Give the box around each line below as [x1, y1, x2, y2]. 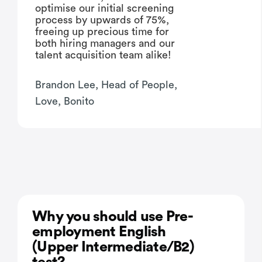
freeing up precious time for [35, 26, 169, 37]
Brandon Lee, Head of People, [35, 80, 177, 91]
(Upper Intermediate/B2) [32, 239, 194, 254]
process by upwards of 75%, [35, 15, 169, 26]
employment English [32, 224, 166, 239]
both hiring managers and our [35, 38, 175, 49]
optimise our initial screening [35, 3, 174, 14]
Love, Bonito [35, 96, 94, 107]
